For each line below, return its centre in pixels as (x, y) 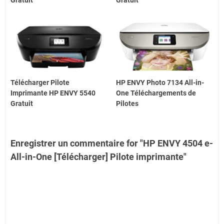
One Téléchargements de (156, 93)
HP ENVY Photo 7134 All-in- (160, 83)
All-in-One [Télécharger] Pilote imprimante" (98, 157)
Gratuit (22, 104)
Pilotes (127, 104)
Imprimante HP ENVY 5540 (53, 93)
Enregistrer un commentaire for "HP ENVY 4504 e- (112, 143)
